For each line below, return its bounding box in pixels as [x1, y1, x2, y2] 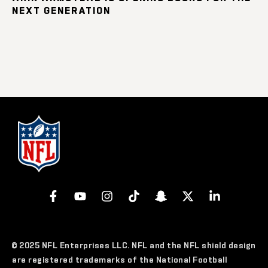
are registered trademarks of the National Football [12, 254, 227, 264]
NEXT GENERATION [12, 4, 111, 16]
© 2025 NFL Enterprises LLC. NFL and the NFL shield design [12, 239, 256, 250]
